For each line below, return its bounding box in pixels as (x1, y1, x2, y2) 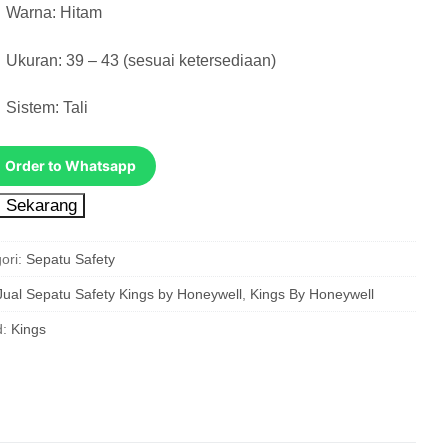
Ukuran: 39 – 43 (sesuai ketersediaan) (6, 51, 277, 69)
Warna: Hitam (6, 4, 103, 22)
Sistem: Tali (6, 99, 89, 117)
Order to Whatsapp (4, 157, 136, 175)
